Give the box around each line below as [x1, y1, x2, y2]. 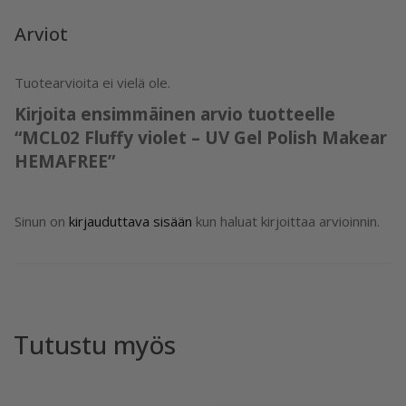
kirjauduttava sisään [69, 212, 192, 231]
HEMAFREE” [14, 150, 115, 174]
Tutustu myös [14, 326, 176, 362]
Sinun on [14, 212, 69, 231]
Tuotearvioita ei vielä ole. [14, 73, 170, 92]
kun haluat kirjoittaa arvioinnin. [192, 212, 380, 231]
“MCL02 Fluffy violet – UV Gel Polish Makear [14, 126, 387, 150]
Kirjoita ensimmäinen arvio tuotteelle [14, 102, 335, 127]
